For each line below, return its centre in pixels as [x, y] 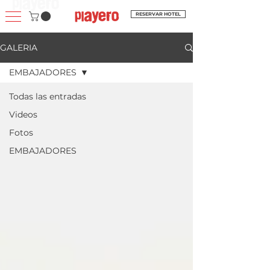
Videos [23, 115]
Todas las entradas [48, 97]
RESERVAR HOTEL [158, 14]
